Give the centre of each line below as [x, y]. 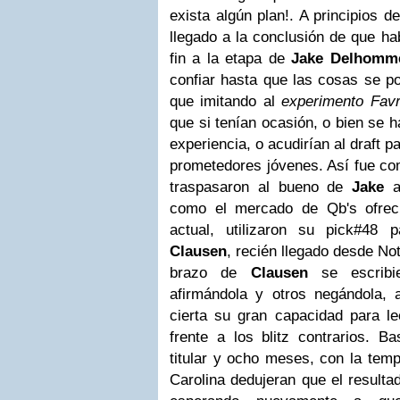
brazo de [210, 272]
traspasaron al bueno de [261, 187]
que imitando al [226, 101]
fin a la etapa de [231, 58]
